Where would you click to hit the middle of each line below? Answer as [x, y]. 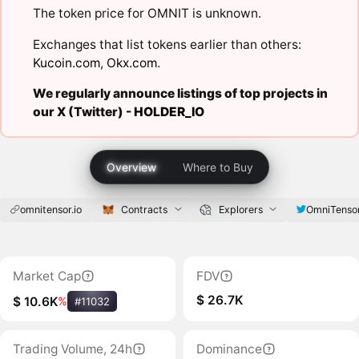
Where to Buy [218, 167]
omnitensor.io [50, 209]
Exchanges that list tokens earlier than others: [167, 44]
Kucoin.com [66, 63]
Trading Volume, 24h [72, 349]
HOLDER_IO [169, 112]
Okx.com [131, 63]
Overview [131, 167]
